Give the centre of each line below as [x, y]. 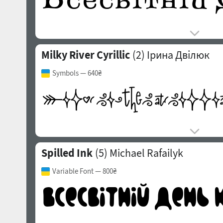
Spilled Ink [67, 153]
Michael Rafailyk [146, 153]
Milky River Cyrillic [85, 55]
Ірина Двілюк [178, 55]
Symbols [65, 73]
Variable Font [73, 171]
